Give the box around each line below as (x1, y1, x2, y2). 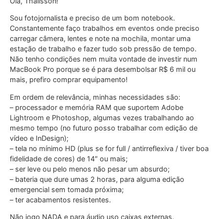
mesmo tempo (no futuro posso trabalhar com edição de (10, 123, 197, 132)
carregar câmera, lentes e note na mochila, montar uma (10, 34, 191, 43)
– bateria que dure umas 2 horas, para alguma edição (10, 175, 184, 183)
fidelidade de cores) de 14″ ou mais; (10, 154, 128, 163)
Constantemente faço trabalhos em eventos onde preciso (10, 24, 199, 33)
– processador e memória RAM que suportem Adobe (10, 103, 183, 111)
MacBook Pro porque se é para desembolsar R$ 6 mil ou (10, 65, 196, 74)
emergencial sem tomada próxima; (10, 185, 124, 194)
